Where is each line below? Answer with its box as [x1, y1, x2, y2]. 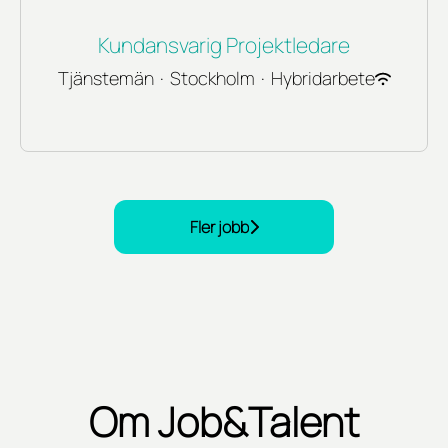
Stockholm [169, 66, 255, 91]
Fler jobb [189, 216, 249, 239]
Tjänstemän [57, 66, 154, 91]
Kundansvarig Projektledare [98, 31, 350, 60]
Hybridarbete [270, 66, 375, 91]
